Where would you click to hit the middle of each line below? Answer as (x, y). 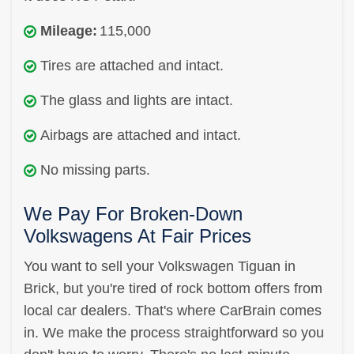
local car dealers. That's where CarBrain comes (173, 310)
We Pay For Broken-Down (133, 213)
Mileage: (69, 30)
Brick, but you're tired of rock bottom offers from (173, 288)
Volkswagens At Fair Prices (137, 235)
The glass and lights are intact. (137, 100)
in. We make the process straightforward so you (174, 332)
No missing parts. (95, 169)
